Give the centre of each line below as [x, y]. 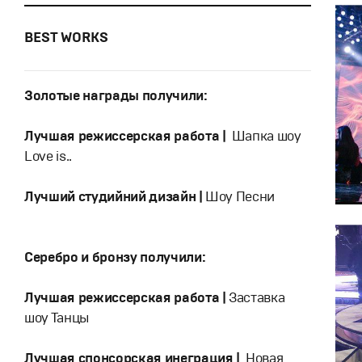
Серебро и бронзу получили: [115, 257]
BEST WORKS [66, 38]
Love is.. [48, 156]
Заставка [255, 298]
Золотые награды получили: [116, 96]
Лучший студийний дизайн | [114, 197]
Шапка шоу [263, 136]
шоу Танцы [57, 318]
